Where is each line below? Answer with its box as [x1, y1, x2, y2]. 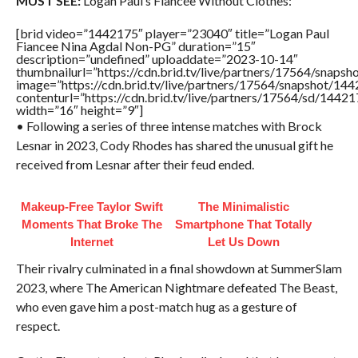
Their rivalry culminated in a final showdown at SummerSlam [15, 261, 342, 276]
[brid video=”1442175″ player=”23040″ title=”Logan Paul [15, 26, 329, 42]
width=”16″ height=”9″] [15, 102, 143, 118]
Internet [70, 235, 113, 249]
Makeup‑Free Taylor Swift [20, 200, 163, 214]
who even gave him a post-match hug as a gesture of [15, 299, 297, 315]
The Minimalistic [197, 200, 289, 214]
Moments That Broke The [21, 217, 162, 232]
